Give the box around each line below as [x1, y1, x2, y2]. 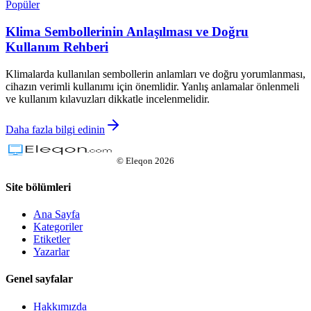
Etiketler [33, 233, 70, 246]
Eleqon [126, 155, 153, 166]
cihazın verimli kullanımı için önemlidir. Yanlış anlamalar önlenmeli [6, 80, 299, 92]
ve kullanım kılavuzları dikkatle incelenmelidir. [6, 92, 210, 105]
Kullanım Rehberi [6, 39, 108, 54]
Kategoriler [33, 221, 83, 233]
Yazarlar [33, 246, 69, 258]
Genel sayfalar [6, 273, 73, 285]
